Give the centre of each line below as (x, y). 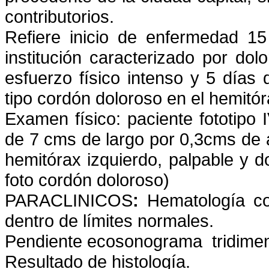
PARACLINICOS (69, 200)
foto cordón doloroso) (87, 180)
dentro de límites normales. (109, 221)
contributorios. (59, 17)
